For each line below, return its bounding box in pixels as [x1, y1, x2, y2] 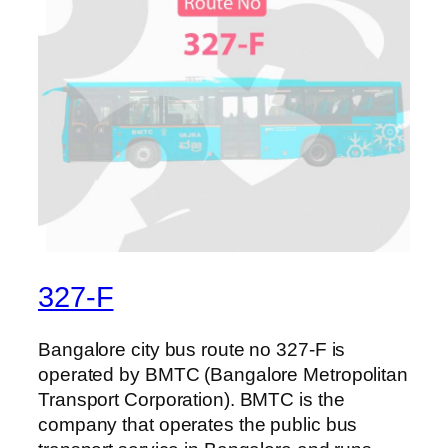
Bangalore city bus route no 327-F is [38, 338, 346, 360]
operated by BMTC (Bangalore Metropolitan [38, 363, 408, 385]
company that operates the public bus [38, 413, 358, 435]
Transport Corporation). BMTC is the [38, 388, 345, 410]
